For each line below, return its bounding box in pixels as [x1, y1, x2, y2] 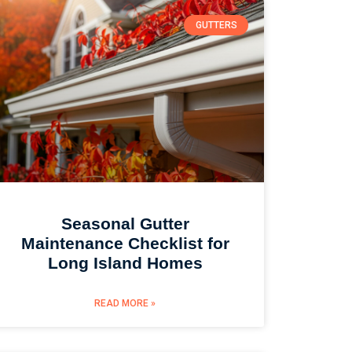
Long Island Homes [47, 253, 203, 272]
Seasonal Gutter [60, 214, 189, 233]
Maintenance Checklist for [20, 233, 229, 252]
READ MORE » [94, 297, 156, 309]
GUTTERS [195, 19, 237, 31]
